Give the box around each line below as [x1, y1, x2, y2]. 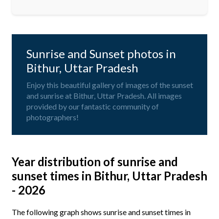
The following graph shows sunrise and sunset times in [12, 207, 191, 217]
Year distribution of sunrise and [12, 154, 178, 169]
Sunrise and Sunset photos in [26, 46, 176, 61]
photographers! [26, 112, 79, 122]
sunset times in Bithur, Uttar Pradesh [12, 169, 207, 183]
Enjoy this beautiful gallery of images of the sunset [26, 80, 193, 90]
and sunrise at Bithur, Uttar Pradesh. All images [26, 91, 182, 101]
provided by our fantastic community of [26, 102, 159, 111]
